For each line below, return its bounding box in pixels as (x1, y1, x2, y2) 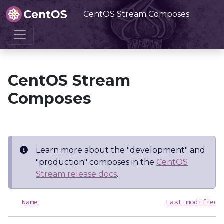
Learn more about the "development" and (36, 145, 205, 155)
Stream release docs (36, 169, 117, 179)
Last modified (166, 197, 218, 206)
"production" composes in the (36, 157, 156, 167)
